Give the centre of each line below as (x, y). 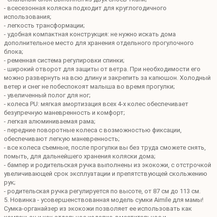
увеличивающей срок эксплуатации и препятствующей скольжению (106, 173)
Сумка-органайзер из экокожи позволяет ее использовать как (98, 208)
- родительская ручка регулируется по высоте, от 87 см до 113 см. (102, 191)
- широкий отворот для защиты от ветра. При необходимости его (102, 69)
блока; (14, 51)
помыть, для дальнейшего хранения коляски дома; (80, 156)
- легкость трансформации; (44, 25)
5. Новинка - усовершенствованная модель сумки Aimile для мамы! (104, 200)
